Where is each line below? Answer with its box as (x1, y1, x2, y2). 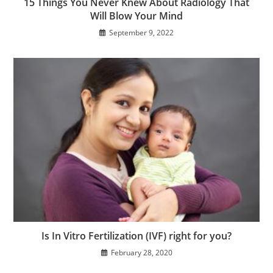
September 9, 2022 (109, 27, 174, 38)
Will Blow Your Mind (90, 9, 183, 23)
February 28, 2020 (110, 247, 172, 258)
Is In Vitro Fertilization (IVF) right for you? (41, 229, 232, 243)
